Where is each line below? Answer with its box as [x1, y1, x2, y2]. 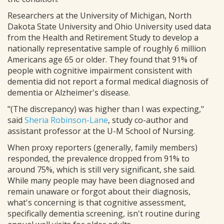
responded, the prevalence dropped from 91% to [7, 153, 189, 164]
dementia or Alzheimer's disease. [7, 87, 130, 98]
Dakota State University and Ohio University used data [7, 21, 211, 32]
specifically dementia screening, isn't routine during [7, 208, 200, 219]
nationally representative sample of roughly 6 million [7, 43, 206, 54]
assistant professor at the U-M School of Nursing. [7, 125, 195, 136]
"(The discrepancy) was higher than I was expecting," [7, 103, 204, 114]
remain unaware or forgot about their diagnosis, [7, 186, 190, 197]
